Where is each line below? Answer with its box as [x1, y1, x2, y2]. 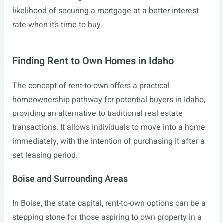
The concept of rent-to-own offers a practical [12, 80, 170, 92]
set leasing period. [12, 149, 78, 161]
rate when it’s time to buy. [12, 19, 103, 31]
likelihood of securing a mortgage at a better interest [12, 5, 199, 17]
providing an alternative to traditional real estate [12, 108, 183, 119]
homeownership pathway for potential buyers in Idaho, [12, 94, 205, 106]
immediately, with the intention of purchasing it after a [12, 135, 205, 147]
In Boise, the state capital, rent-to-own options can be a [12, 197, 206, 209]
